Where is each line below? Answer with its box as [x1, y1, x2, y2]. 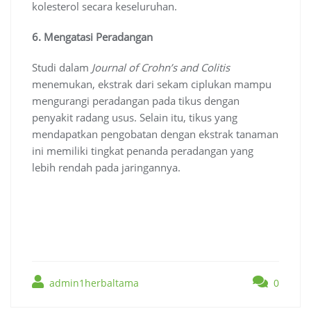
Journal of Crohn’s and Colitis [92, 60, 230, 74]
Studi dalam [32, 60, 92, 74]
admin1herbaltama [47, 276, 139, 289]
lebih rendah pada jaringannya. [32, 160, 180, 174]
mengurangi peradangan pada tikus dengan [32, 93, 239, 108]
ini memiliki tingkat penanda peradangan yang [32, 143, 253, 158]
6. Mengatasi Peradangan [32, 29, 153, 44]
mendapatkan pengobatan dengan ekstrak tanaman [32, 126, 278, 141]
